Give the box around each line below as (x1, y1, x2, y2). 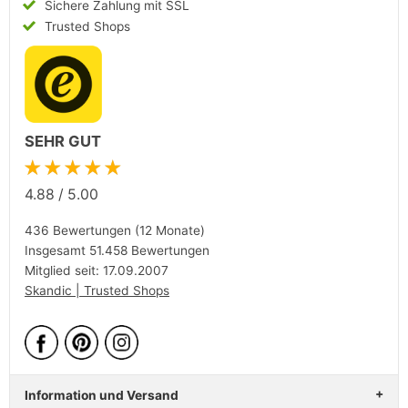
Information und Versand (25, 387, 178, 403)
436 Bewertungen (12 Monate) (25, 222, 205, 238)
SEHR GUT (25, 132, 101, 151)
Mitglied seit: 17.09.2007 (25, 262, 168, 278)
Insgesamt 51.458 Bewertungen (25, 242, 209, 258)
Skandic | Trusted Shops (25, 282, 169, 298)
